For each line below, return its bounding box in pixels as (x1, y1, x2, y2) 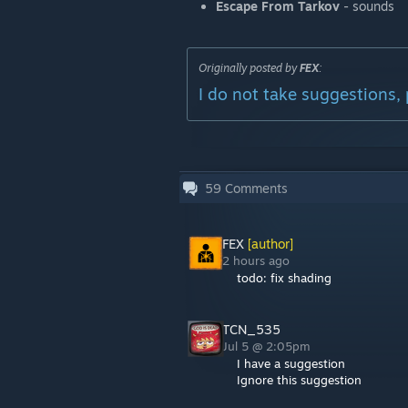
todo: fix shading (237, 270, 331, 285)
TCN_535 (222, 321, 280, 337)
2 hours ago (222, 253, 293, 268)
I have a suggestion (237, 356, 345, 371)
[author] (244, 236, 293, 251)
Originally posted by (199, 61, 300, 75)
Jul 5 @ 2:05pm (222, 339, 314, 353)
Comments (221, 180, 288, 196)
